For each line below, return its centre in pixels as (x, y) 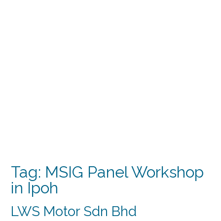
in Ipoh (35, 188)
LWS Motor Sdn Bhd (74, 211)
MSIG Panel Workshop (124, 172)
